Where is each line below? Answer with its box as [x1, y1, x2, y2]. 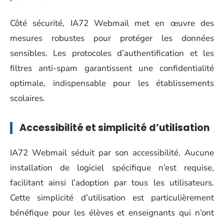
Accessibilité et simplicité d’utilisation [19, 121, 209, 134]
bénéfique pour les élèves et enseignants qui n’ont [10, 206, 214, 218]
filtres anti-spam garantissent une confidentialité [10, 62, 214, 74]
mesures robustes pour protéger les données [10, 32, 214, 44]
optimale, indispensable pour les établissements [10, 77, 214, 89]
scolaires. [10, 92, 45, 104]
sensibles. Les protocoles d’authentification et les [10, 47, 214, 59]
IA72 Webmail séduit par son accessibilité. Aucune [10, 146, 214, 158]
